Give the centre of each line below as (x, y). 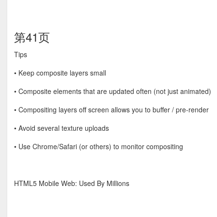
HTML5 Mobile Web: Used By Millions (72, 183)
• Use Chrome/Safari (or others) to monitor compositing (99, 146)
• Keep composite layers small (60, 73)
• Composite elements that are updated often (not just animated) (113, 91)
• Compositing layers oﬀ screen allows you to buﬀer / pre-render (111, 109)
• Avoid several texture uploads (62, 128)
